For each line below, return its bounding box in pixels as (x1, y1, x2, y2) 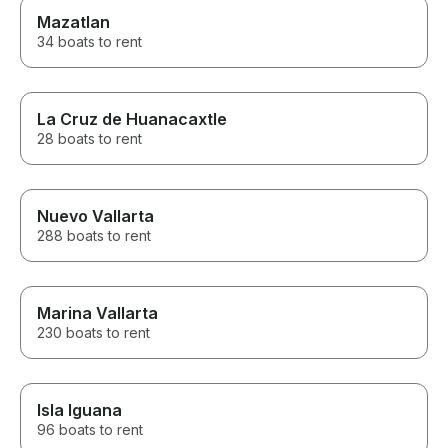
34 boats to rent (37, 33, 142, 51)
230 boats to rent (37, 324, 150, 342)
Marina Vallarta (37, 303, 158, 324)
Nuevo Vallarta (37, 206, 154, 227)
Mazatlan (37, 12, 110, 33)
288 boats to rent (37, 227, 151, 245)
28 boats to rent (37, 130, 142, 148)
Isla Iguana (37, 400, 122, 421)
